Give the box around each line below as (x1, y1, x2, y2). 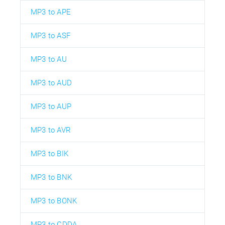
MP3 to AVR (31, 126, 71, 135)
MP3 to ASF (31, 31, 70, 41)
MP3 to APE (31, 8, 71, 17)
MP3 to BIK (31, 149, 68, 159)
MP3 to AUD (31, 78, 72, 88)
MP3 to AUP (31, 102, 71, 111)
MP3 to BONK (31, 196, 77, 206)
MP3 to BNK (31, 173, 72, 182)
